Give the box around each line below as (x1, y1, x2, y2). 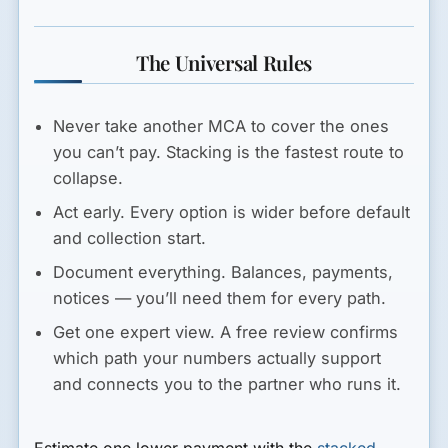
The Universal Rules (135, 48, 313, 76)
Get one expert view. (53, 322, 216, 343)
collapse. (53, 168, 124, 189)
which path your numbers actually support (53, 348, 382, 369)
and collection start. (53, 228, 207, 249)
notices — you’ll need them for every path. (53, 288, 387, 309)
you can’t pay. (53, 142, 162, 163)
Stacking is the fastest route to (161, 142, 405, 163)
